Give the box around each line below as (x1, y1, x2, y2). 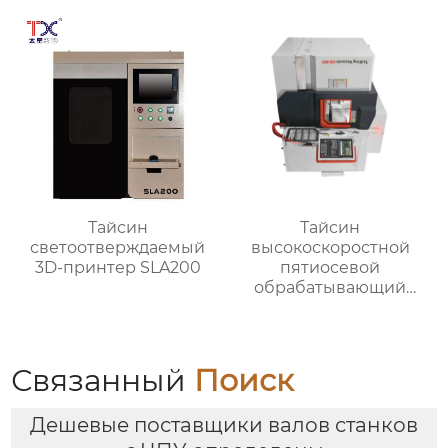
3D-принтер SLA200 (34, 258, 201, 278)
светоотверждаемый (30, 238, 206, 258)
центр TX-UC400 (260, 298, 400, 318)
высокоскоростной (250, 238, 410, 258)
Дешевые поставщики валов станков (30, 413, 418, 438)
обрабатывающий (254, 278, 407, 298)
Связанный (11, 362, 195, 399)
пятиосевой (280, 258, 381, 278)
